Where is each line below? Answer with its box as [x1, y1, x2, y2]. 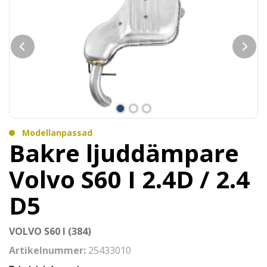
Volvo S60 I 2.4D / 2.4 [9, 163, 250, 195]
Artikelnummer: [9, 244, 88, 257]
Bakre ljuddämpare [9, 136, 239, 169]
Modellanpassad [22, 127, 92, 138]
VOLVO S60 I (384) [9, 225, 91, 238]
